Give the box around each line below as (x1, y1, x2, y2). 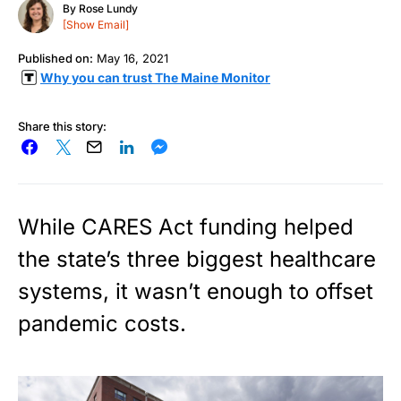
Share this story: (18, 118, 107, 133)
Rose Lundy (79, 2, 138, 16)
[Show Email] (63, 18, 129, 32)
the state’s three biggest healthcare (18, 245, 376, 272)
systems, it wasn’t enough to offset (18, 277, 373, 304)
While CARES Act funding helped (18, 213, 354, 240)
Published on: (18, 50, 93, 65)
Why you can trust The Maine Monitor (40, 69, 270, 85)
